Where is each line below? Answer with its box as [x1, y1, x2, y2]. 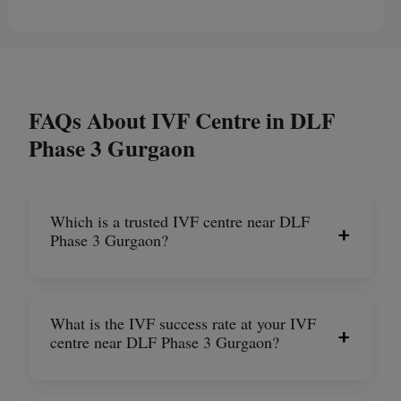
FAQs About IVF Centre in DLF [29, 103, 335, 137]
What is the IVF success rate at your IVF [50, 311, 316, 334]
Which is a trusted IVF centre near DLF [50, 209, 310, 232]
